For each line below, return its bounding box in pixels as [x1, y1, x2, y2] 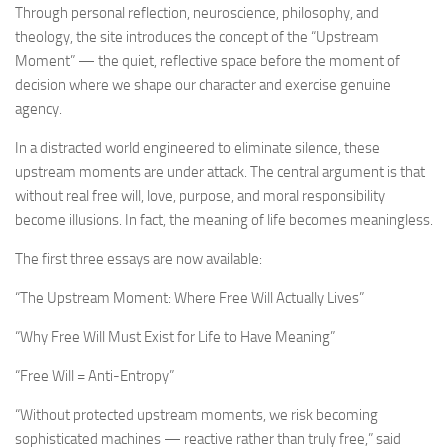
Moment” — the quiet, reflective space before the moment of [15, 52, 400, 70]
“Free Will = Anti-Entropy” [15, 367, 174, 385]
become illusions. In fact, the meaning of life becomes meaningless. [15, 211, 433, 229]
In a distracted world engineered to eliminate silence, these [15, 139, 380, 157]
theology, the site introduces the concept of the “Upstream [15, 28, 379, 46]
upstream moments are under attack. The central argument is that [15, 163, 425, 181]
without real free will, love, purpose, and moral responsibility [15, 187, 385, 205]
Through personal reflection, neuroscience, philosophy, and [15, 4, 379, 22]
